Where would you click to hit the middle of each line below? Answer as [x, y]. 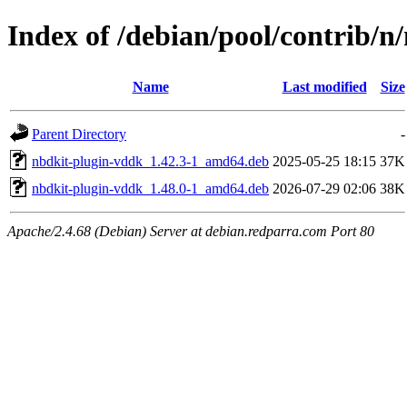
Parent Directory [79, 134]
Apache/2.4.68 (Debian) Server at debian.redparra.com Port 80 [191, 231]
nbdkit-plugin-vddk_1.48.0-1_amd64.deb [150, 188]
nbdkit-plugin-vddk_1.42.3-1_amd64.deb [150, 161]
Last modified [324, 86]
